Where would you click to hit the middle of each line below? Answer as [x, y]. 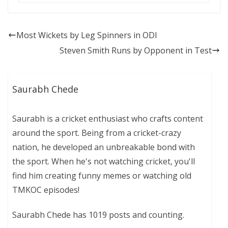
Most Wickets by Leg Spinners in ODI [87, 35]
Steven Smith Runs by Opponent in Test [136, 50]
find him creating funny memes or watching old [102, 176]
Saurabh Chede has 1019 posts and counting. [98, 215]
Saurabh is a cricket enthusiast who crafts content [108, 119]
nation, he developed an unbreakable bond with [104, 147]
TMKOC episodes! [46, 190]
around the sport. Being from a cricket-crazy [97, 133]
